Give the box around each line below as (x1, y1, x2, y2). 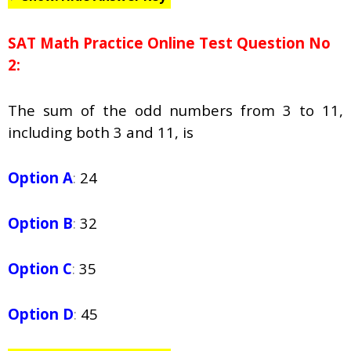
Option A (8, 168, 73, 188)
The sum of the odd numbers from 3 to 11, (8, 100, 343, 121)
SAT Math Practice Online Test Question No (8, 33, 331, 53)
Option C (8, 259, 72, 279)
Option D (8, 304, 74, 324)
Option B (8, 213, 73, 233)
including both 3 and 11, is (8, 122, 194, 143)
